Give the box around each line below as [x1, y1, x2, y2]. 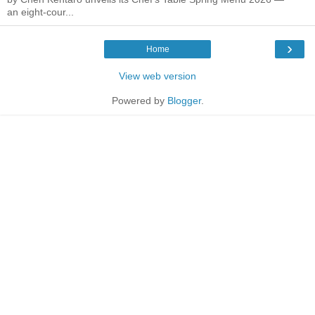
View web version [119, 70, 196, 82]
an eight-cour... [7, 6, 74, 18]
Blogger [167, 95, 201, 107]
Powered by [111, 95, 167, 107]
